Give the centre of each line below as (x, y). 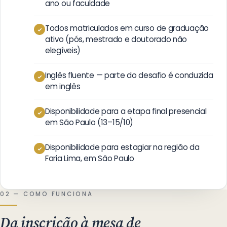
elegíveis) (63, 50)
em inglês (63, 86)
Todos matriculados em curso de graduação (127, 28)
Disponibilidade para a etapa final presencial (126, 111)
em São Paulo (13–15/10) (89, 122)
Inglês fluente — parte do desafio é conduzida (129, 75)
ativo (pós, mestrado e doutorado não (116, 39)
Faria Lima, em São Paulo (90, 158)
